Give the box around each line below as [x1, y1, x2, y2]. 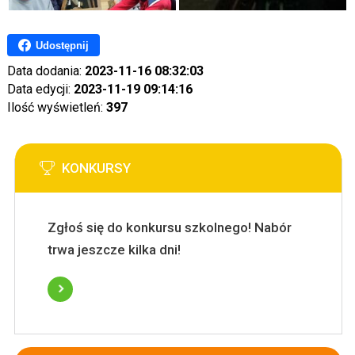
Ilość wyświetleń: [6, 100, 106, 115]
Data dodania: [6, 63, 85, 78]
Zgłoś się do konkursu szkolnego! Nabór [47, 219, 292, 235]
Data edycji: [6, 82, 74, 97]
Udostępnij [35, 39, 89, 52]
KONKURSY [61, 160, 131, 176]
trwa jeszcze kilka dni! [47, 242, 181, 258]
